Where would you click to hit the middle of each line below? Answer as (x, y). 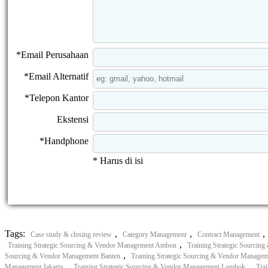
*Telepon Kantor (57, 98)
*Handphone (64, 141)
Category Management (155, 234)
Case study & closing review (71, 234)
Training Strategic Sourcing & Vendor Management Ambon (92, 245)
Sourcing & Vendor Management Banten (63, 256)
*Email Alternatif (56, 76)
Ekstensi (73, 119)
